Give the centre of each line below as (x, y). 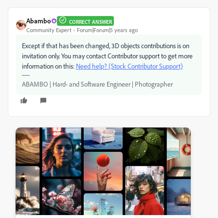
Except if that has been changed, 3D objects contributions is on (106, 45)
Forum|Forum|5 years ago (107, 30)
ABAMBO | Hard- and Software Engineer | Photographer (97, 84)
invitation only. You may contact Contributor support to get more (107, 56)
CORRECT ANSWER (91, 22)
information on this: (49, 66)
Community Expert (49, 30)
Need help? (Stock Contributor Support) (129, 66)
